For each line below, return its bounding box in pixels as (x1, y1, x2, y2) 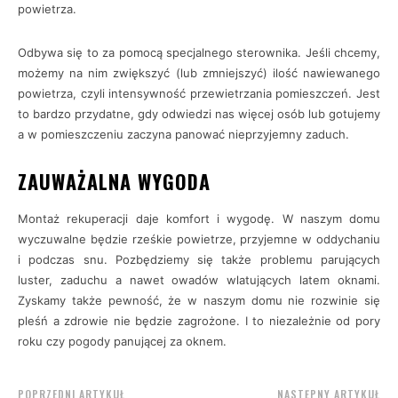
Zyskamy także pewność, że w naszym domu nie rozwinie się (18, 293, 380, 307)
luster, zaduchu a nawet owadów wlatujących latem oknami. (18, 273, 380, 287)
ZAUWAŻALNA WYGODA (18, 167, 211, 195)
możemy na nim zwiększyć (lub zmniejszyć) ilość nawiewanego (18, 66, 380, 80)
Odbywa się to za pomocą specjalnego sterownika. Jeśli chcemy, (18, 45, 380, 60)
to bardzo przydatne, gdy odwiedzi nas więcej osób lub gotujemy (18, 107, 380, 121)
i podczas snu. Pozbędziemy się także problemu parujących (18, 252, 380, 267)
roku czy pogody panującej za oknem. (18, 334, 227, 348)
